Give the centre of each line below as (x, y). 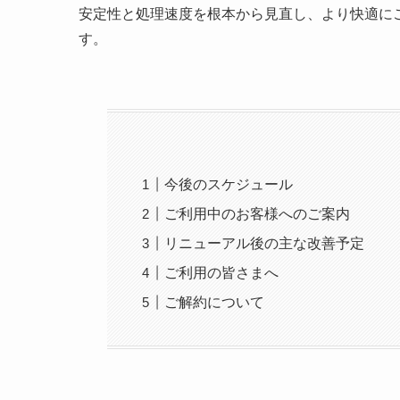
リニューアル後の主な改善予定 (265, 243)
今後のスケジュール (229, 184)
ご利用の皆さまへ (222, 272)
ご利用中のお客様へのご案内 (258, 213)
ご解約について (215, 302)
